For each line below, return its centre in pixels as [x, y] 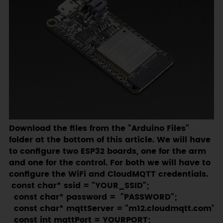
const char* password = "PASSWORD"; [93, 197]
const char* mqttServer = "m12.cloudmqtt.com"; [113, 209]
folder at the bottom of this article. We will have [110, 140]
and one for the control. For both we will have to [110, 163]
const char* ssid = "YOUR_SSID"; [79, 186]
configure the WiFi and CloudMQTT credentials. [108, 174]
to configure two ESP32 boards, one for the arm [107, 151]
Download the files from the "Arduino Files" [99, 128]
